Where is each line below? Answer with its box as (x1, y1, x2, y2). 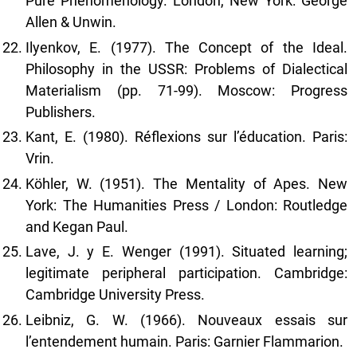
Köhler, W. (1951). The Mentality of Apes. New (25, 175, 347, 192)
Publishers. (25, 103, 96, 120)
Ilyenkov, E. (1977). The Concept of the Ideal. (25, 38, 347, 56)
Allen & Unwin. (25, 14, 116, 31)
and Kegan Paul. (25, 218, 128, 235)
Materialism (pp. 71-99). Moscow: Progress (25, 81, 347, 99)
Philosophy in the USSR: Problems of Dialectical (25, 60, 347, 77)
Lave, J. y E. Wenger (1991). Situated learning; (25, 243, 347, 261)
